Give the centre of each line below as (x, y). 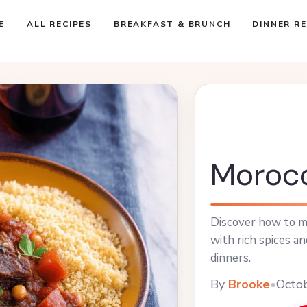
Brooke (249, 284)
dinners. (230, 258)
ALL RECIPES (59, 24)
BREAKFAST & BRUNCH (172, 24)
